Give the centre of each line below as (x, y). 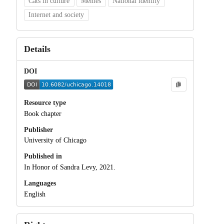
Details (37, 49)
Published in (43, 156)
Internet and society (56, 14)
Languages (40, 183)
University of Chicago (55, 140)
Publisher (38, 129)
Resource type (45, 102)
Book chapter (42, 113)
